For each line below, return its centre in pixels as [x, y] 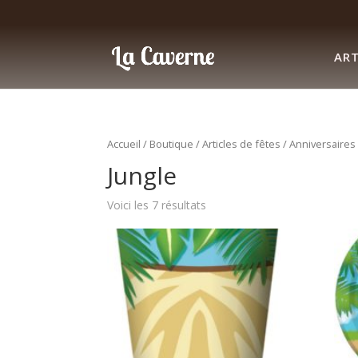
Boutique [172, 144]
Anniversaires [323, 144]
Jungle [142, 175]
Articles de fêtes [242, 144]
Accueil [124, 144]
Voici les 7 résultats [157, 205]
